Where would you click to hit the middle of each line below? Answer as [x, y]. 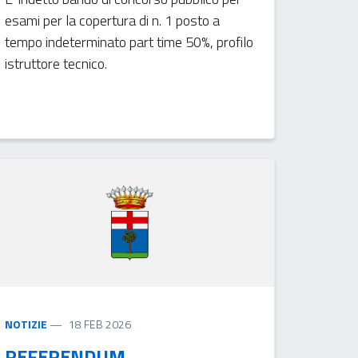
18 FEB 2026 [100, 324]
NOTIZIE [26, 324]
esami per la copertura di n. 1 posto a [113, 20]
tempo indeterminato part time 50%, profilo [129, 42]
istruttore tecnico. [56, 63]
